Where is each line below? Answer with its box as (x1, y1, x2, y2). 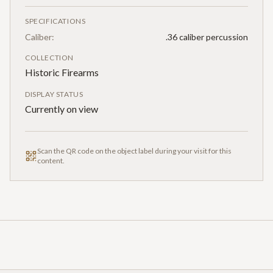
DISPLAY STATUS (25, 89, 83, 99)
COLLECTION (25, 52, 74, 62)
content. (37, 155, 65, 165)
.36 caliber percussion (166, 31, 248, 42)
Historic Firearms (25, 66, 99, 78)
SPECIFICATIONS (25, 16, 86, 26)
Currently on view (25, 102, 98, 115)
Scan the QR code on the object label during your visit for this (37, 146, 232, 155)
